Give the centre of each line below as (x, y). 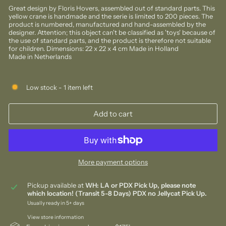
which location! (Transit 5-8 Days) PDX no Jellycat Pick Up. (117, 193)
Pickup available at (56, 185)
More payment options (113, 162)
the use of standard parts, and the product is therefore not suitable (110, 40)
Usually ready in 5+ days (55, 203)
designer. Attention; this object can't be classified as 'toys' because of (112, 32)
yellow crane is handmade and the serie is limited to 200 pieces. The (111, 16)
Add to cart (113, 114)
